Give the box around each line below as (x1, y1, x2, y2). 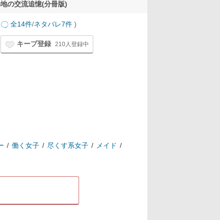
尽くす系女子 (47, 141, 88, 149)
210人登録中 (55, 41, 89, 48)
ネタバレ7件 (34, 20, 73, 28)
